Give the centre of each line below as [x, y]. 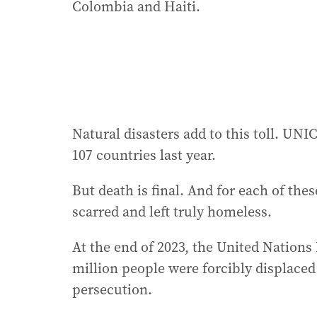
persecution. [112, 290]
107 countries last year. [144, 155]
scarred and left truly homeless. [172, 212]
